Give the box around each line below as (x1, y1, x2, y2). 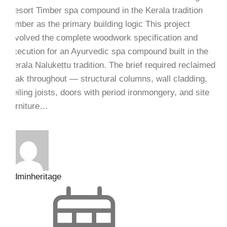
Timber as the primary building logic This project (8, 19, 190, 29)
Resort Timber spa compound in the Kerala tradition (8, 5, 203, 15)
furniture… (8, 101, 48, 111)
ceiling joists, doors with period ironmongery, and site (8, 87, 209, 97)
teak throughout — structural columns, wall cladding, (8, 73, 207, 84)
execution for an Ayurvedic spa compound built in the (8, 46, 208, 56)
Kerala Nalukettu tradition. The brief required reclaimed (8, 60, 215, 70)
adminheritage (8, 171, 61, 181)
